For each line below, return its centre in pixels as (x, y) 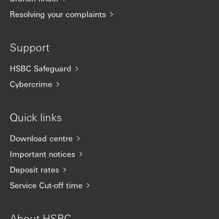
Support (30, 47)
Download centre (41, 138)
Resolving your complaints (58, 14)
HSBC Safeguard (41, 68)
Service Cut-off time (46, 185)
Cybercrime (31, 84)
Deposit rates (34, 169)
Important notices (43, 154)
